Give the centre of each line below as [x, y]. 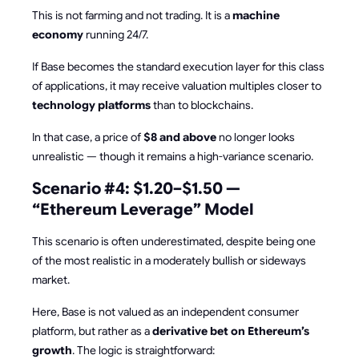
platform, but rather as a [92, 331]
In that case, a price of [88, 137]
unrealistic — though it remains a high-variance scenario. [173, 156]
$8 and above [180, 137]
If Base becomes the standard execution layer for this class [178, 66]
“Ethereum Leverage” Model [143, 209]
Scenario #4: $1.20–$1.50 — [136, 188]
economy [58, 34]
